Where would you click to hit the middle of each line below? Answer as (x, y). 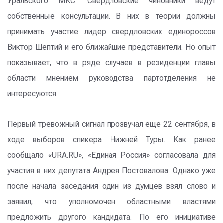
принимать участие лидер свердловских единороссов (111, 32)
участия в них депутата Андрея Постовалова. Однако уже (111, 171)
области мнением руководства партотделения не (111, 78)
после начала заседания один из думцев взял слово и (111, 186)
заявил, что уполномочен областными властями (111, 202)
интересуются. (33, 94)
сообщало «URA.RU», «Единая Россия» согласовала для (111, 155)
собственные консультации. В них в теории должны (111, 16)
